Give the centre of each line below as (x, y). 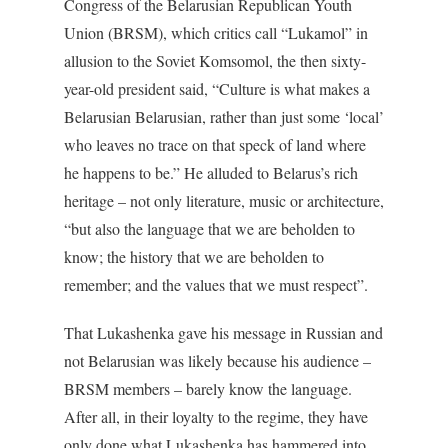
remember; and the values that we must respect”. (216, 284)
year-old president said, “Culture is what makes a (217, 88)
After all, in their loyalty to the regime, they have (216, 416)
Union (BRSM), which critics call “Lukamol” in (216, 32)
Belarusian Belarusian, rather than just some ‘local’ (224, 116)
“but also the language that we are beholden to (209, 228)
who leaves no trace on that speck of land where (215, 144)
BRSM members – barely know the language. (208, 388)
